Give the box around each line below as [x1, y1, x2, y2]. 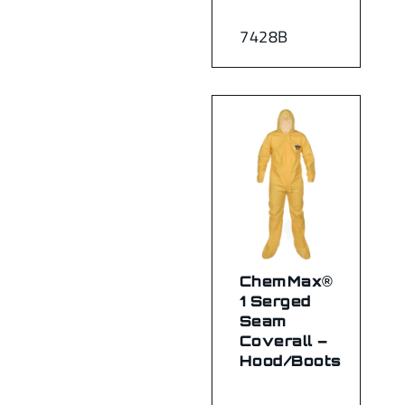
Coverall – [240, 331, 328, 350]
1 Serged [240, 291, 312, 310]
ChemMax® [240, 271, 334, 290]
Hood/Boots [240, 351, 342, 370]
